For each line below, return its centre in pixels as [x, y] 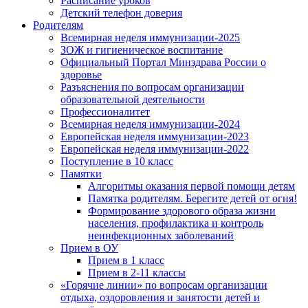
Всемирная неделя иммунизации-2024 [150, 124]
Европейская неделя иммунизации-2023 [155, 137]
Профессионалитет [105, 112]
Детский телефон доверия [121, 13]
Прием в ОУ [89, 248]
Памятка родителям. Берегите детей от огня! [192, 199]
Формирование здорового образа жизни [182, 211]
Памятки [81, 174]
